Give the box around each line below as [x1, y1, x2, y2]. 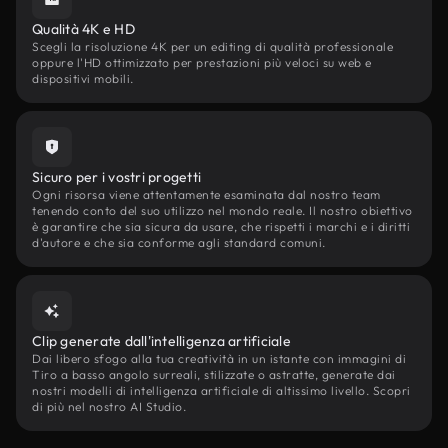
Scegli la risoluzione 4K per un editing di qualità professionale [32, 39, 393, 54]
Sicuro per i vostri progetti [32, 168, 201, 186]
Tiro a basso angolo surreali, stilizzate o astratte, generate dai [32, 367, 396, 382]
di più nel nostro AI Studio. [32, 399, 186, 414]
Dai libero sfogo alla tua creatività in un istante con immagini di [32, 351, 406, 366]
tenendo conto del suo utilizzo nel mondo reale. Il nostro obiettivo [32, 203, 413, 218]
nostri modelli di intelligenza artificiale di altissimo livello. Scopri [32, 383, 411, 398]
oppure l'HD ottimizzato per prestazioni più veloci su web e [32, 55, 372, 70]
